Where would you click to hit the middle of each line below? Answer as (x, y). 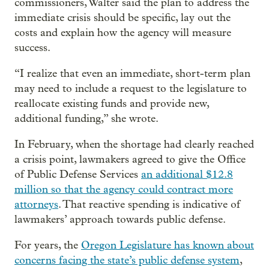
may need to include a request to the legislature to (131, 89)
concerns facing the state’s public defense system (127, 261)
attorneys (36, 205)
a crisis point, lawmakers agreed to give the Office (130, 160)
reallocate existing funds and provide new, (112, 104)
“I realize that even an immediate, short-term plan (132, 74)
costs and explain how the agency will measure (123, 33)
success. (32, 48)
